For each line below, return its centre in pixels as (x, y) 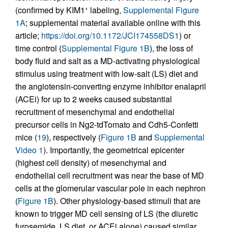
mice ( (26, 137)
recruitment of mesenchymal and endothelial (95, 111)
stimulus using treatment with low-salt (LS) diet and (107, 73)
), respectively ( (74, 137)
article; (28, 35)
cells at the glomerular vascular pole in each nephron (110, 188)
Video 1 (29, 150)
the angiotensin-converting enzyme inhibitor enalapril (111, 86)
